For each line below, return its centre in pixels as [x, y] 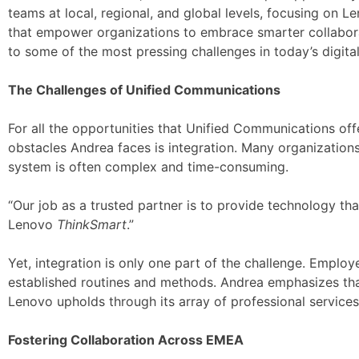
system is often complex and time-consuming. [148, 167]
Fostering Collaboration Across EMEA [126, 340]
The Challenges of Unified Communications [144, 90]
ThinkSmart [92, 224]
